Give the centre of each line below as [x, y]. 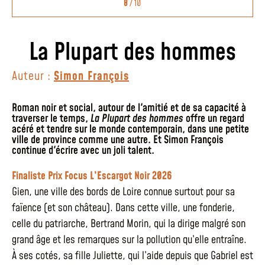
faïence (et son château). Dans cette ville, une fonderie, [123, 208]
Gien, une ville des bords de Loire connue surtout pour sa [123, 192]
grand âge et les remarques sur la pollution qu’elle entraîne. [129, 240]
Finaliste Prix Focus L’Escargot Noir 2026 [92, 176]
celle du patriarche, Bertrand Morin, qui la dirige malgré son [129, 224]
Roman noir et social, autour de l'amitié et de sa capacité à [129, 108]
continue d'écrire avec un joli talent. [83, 150]
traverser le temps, [51, 118]
